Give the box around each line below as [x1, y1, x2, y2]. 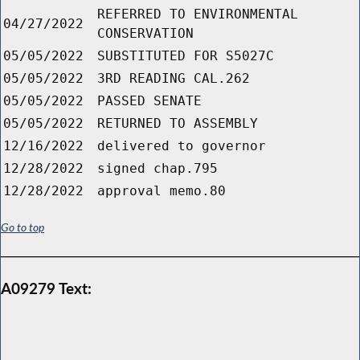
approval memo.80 [97, 183, 226, 199]
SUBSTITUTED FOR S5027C [97, 48, 274, 64]
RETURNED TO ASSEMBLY [97, 116, 258, 132]
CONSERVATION [97, 26, 194, 42]
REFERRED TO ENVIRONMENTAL [97, 6, 298, 22]
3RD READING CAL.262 [97, 71, 250, 87]
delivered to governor [97, 138, 266, 154]
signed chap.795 [97, 161, 218, 177]
